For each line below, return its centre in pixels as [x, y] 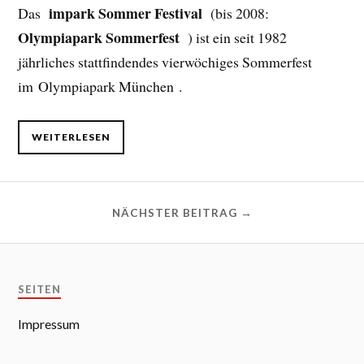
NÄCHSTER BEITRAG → [182, 213]
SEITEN [40, 289]
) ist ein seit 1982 [235, 37]
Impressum [49, 323]
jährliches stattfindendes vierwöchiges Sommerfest [165, 61]
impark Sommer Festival [128, 13]
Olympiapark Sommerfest [101, 37]
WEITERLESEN [71, 136]
